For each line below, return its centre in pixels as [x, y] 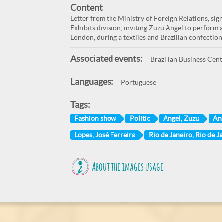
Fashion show [95, 118]
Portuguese [138, 82]
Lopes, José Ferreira [105, 135]
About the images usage [127, 168]
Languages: [92, 82]
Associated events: [106, 59]
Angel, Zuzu [181, 118]
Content [86, 8]
